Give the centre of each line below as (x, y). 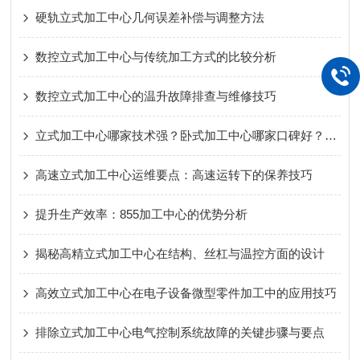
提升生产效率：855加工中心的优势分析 (142, 214)
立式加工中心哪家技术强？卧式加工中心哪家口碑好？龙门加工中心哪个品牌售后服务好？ (331, 135)
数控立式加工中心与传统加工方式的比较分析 (156, 57)
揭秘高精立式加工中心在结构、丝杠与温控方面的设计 (180, 254)
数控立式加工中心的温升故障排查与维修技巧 (156, 96)
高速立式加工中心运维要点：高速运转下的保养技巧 (174, 175)
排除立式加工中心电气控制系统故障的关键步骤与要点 (180, 332)
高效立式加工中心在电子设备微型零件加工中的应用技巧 (186, 293)
